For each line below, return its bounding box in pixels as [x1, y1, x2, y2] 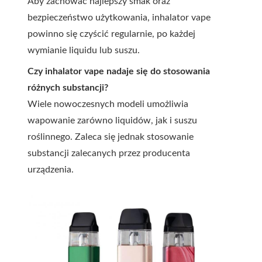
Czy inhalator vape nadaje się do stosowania [27, 67, 210, 77]
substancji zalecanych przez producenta [27, 149, 190, 158]
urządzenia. [27, 165, 74, 175]
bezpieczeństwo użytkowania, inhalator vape [27, 13, 211, 23]
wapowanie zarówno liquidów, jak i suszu [27, 116, 197, 126]
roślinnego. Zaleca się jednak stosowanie [27, 132, 194, 142]
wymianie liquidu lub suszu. [27, 46, 140, 56]
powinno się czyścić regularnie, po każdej [27, 29, 195, 39]
